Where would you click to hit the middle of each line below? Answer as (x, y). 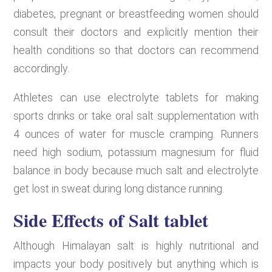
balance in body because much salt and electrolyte (136, 170)
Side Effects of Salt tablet (111, 219)
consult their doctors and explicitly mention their (136, 32)
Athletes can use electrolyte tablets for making (136, 97)
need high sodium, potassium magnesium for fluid (136, 152)
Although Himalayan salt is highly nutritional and (136, 245)
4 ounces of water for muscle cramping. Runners (136, 134)
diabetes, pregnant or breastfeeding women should (136, 13)
